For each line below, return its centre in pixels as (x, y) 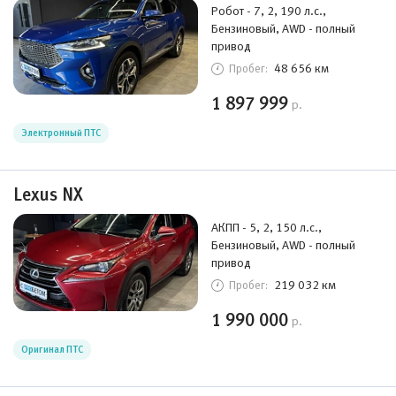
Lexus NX (48, 194)
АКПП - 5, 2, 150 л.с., (267, 227)
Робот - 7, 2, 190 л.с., (269, 11)
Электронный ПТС (61, 133)
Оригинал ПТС (52, 349)
